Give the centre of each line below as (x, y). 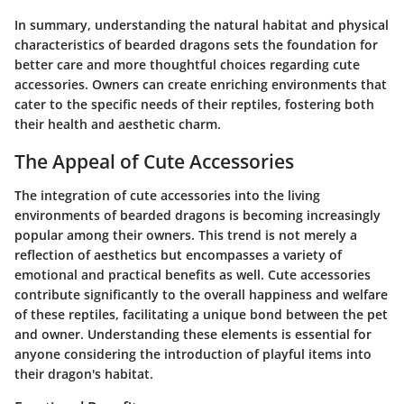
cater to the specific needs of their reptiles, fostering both (194, 104)
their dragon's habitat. (84, 374)
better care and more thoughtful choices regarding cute (187, 64)
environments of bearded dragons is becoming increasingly (197, 216)
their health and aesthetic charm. (118, 124)
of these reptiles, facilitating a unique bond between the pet (201, 315)
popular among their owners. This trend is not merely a (186, 235)
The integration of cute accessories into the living (167, 196)
